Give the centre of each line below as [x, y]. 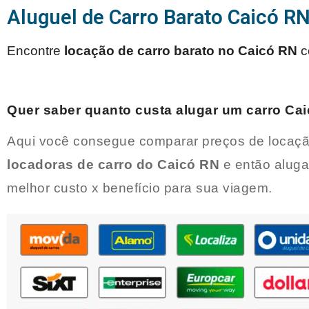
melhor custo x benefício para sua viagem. [141, 188]
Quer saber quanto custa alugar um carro [146, 110]
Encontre [36, 51]
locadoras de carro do [82, 165]
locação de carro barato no [151, 51]
